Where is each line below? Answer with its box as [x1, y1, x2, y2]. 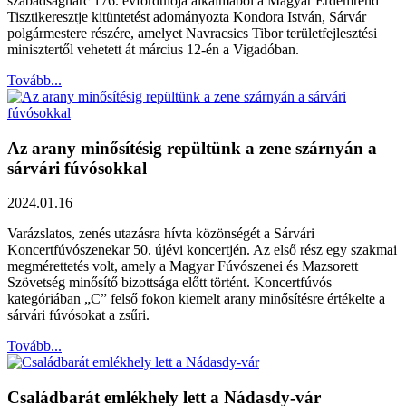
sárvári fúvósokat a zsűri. [7, 307, 150, 324]
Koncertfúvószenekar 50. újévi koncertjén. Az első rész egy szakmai [7, 242, 397, 258]
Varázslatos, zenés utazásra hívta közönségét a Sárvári [7, 226, 314, 242]
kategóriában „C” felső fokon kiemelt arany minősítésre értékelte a [7, 291, 385, 307]
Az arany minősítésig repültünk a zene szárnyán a [7, 138, 377, 158]
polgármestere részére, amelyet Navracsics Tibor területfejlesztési [7, 24, 377, 41]
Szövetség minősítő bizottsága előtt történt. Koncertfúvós [7, 275, 332, 291]
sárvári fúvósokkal [7, 158, 147, 178]
